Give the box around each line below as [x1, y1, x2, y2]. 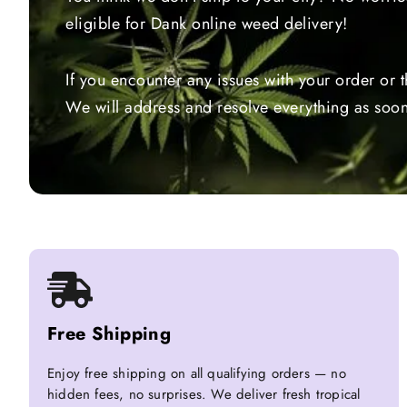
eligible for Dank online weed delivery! [65, 12, 348, 36]
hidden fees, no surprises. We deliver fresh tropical [47, 384, 361, 405]
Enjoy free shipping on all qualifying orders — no [47, 363, 346, 384]
